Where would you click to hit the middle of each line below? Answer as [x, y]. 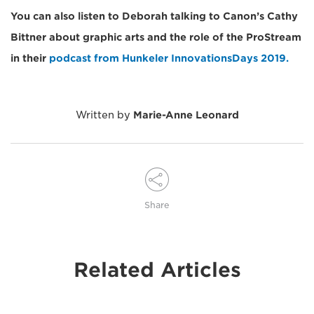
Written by [104, 115]
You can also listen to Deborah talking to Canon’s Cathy [154, 16]
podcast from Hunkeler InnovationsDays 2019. [169, 59]
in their [30, 59]
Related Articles [157, 270]
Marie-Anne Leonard [186, 115]
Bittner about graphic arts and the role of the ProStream [156, 37]
